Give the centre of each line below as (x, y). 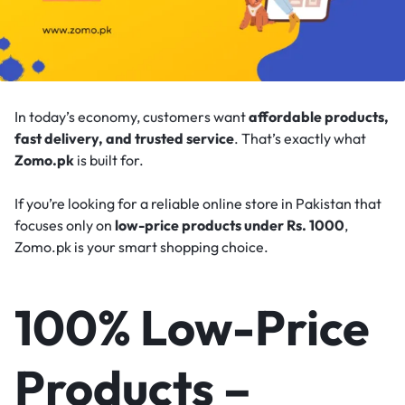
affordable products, (319, 116)
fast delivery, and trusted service (124, 138)
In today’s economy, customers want (132, 116)
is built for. (109, 160)
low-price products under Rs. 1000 (230, 225)
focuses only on (65, 225)
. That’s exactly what (300, 138)
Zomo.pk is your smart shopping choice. (141, 246)
